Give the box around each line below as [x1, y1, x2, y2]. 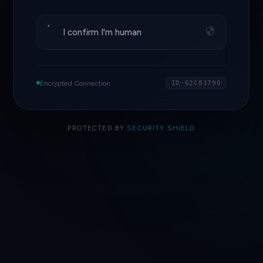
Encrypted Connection [39, 78, 110, 87]
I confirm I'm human [63, 27, 142, 38]
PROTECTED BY [68, 123, 127, 132]
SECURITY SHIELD [127, 123, 195, 132]
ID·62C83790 [171, 79, 221, 87]
